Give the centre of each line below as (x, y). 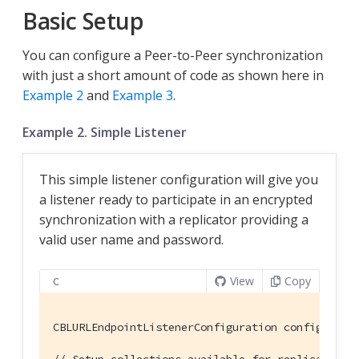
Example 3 (143, 96)
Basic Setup (83, 21)
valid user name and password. (131, 240)
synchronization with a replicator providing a (174, 220)
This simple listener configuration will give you (179, 180)
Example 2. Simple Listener (105, 133)
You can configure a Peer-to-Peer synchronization (173, 56)
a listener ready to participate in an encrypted (176, 200)
